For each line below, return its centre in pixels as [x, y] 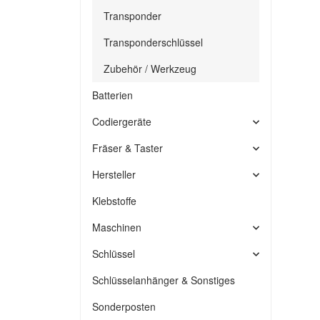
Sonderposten [124, 306]
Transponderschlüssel [153, 42]
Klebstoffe [114, 201]
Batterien [112, 95]
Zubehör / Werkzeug [150, 69]
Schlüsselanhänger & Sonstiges [164, 280]
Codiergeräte [122, 121]
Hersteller [114, 174]
